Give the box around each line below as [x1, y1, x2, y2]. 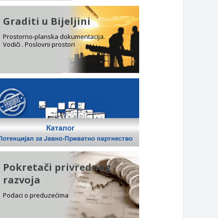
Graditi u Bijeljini [3, 14, 91, 28]
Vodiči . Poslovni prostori [3, 39, 75, 49]
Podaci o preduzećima [3, 190, 69, 200]
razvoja [3, 173, 40, 186]
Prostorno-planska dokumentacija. [3, 32, 105, 41]
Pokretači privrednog [3, 160, 111, 174]
